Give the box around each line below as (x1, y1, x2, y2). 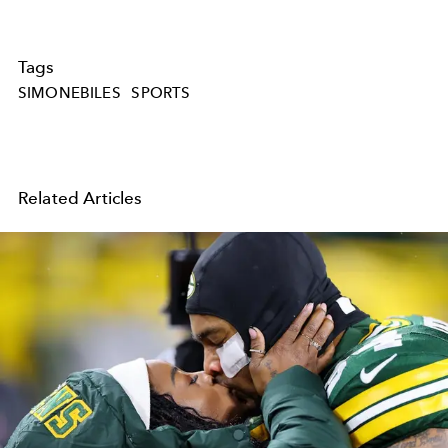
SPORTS (131, 84, 191, 103)
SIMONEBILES (18, 84, 121, 103)
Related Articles (18, 188, 143, 209)
